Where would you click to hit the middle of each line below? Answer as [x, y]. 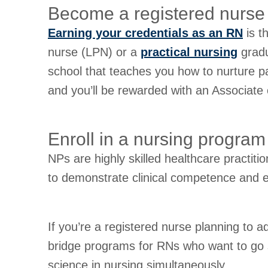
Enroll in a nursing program [157, 139]
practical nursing [189, 52]
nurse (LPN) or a [94, 52]
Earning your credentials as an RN [145, 33]
